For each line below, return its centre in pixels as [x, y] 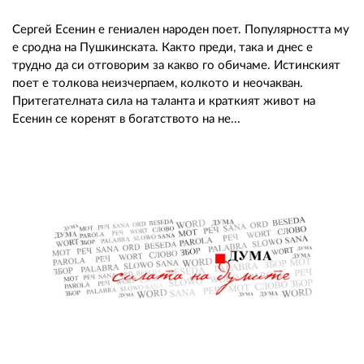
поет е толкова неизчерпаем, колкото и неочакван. [158, 83]
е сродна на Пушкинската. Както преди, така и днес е [162, 47]
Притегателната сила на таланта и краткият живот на [164, 101]
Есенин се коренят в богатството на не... [126, 119]
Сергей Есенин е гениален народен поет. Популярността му [181, 29]
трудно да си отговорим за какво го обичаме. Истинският [176, 65]
